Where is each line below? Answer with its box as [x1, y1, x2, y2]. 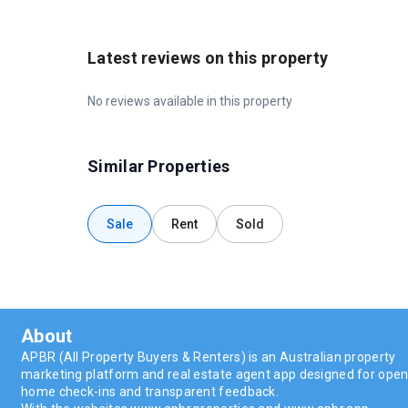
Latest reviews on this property [87, 48, 329, 68]
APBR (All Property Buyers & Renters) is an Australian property [21, 350, 396, 365]
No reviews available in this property [87, 94, 292, 109]
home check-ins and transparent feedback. [21, 384, 280, 400]
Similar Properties [87, 157, 230, 177]
